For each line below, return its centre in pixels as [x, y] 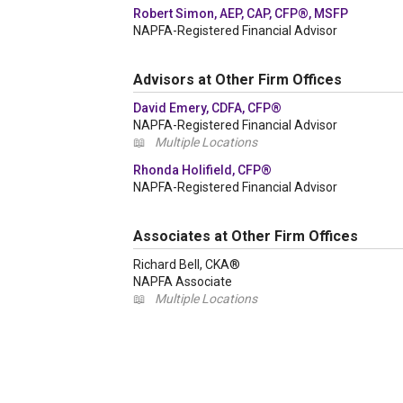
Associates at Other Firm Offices [246, 236]
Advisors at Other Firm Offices [237, 80]
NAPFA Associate [183, 282]
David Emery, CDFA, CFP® [207, 108]
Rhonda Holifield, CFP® [202, 170]
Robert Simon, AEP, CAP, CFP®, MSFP [241, 13]
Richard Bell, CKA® [187, 264]
